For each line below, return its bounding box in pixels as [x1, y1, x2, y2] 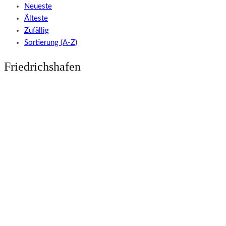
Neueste [24, 3, 52, 10]
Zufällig [24, 27, 49, 34]
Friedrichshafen [4, 60, 81, 74]
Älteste [24, 15, 48, 22]
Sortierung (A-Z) [24, 39, 77, 46]
